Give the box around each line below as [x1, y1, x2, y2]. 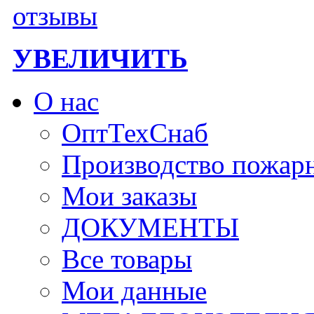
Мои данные [62, 275, 207, 306]
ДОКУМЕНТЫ [62, 212, 239, 243]
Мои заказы [62, 180, 197, 211]
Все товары [62, 243, 192, 274]
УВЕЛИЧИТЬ [13, 43, 188, 74]
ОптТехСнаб [62, 117, 208, 148]
